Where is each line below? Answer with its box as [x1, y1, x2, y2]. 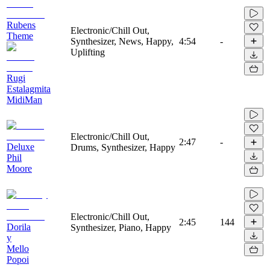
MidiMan [7, 94, 42, 105]
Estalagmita [7, 83, 51, 94]
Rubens [7, 19, 36, 30]
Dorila [7, 221, 31, 232]
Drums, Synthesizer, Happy [71, 142, 175, 152]
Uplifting [71, 46, 105, 57]
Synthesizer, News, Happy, [71, 36, 174, 46]
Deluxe [7, 141, 34, 152]
